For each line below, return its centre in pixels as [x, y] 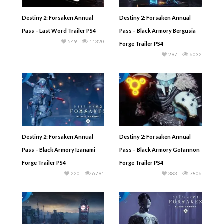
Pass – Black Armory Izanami [59, 150]
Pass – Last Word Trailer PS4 [59, 30]
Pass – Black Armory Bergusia [158, 30]
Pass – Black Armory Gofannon [160, 150]
